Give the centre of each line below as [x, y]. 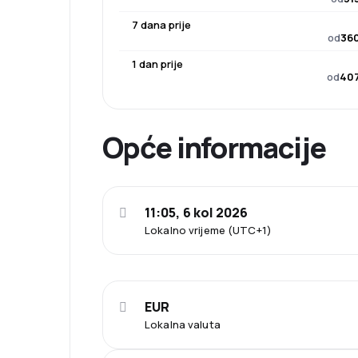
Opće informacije [214, 148]
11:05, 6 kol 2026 [197, 213]
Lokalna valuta [183, 325]
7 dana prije [161, 25]
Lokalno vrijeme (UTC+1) [208, 231]
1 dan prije [157, 64]
